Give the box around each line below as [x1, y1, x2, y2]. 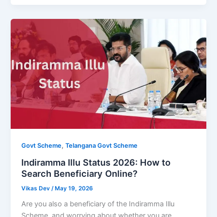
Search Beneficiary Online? [21, 168, 138, 179]
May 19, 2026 [55, 185, 93, 192]
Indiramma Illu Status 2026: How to [21, 156, 171, 168]
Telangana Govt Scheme [65, 142, 138, 150]
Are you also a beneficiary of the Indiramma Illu [21, 200, 175, 209]
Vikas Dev [21, 185, 52, 192]
